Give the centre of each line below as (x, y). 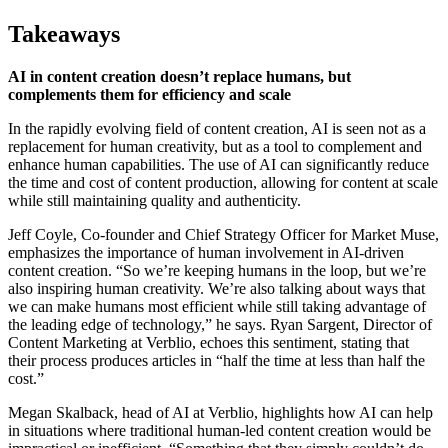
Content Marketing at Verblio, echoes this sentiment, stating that (208, 342)
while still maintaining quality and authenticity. (154, 200)
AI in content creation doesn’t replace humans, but (179, 76)
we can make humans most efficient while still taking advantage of (217, 306)
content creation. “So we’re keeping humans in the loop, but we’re (217, 270)
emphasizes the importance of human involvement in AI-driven (206, 252)
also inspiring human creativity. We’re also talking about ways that (216, 288)
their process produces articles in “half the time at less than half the (216, 360)
